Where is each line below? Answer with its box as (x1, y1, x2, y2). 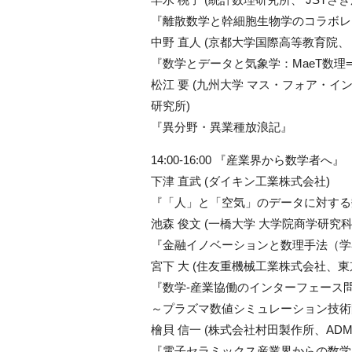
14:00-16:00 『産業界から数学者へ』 (151, 153, 344, 167)
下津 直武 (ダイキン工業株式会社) (151, 174, 330, 189)
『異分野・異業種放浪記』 (151, 120, 292, 134)
